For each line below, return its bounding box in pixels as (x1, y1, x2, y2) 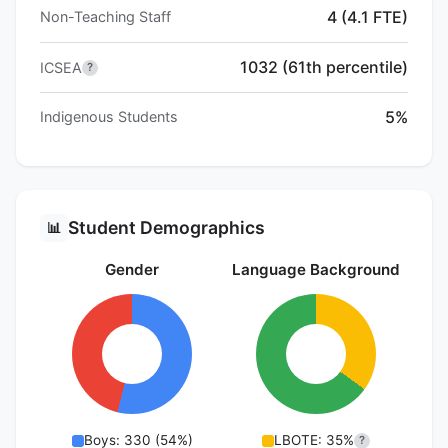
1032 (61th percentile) (240, 57, 408, 78)
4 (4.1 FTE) (327, 7, 408, 28)
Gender (105, 260, 159, 280)
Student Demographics (68, 217, 265, 239)
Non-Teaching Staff (40, 8, 171, 26)
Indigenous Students (40, 108, 178, 126)
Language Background (232, 260, 400, 280)
